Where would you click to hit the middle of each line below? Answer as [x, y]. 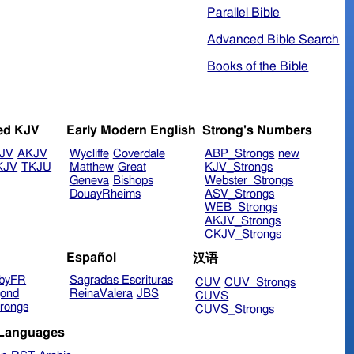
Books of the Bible [258, 66]
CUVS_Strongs [235, 310]
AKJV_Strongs [243, 221]
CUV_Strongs [260, 283]
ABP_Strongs [240, 154]
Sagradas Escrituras [121, 281]
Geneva [89, 181]
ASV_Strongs [240, 194]
